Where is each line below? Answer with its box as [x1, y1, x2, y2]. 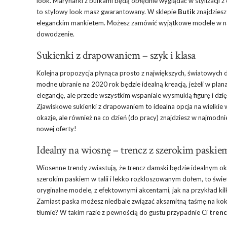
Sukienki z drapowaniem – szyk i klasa [36, 48, 196, 63]
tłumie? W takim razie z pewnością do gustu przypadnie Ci [36, 208, 209, 217]
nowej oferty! [36, 125, 77, 133]
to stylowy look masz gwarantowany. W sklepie [36, 8, 178, 16]
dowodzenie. [36, 30, 74, 39]
